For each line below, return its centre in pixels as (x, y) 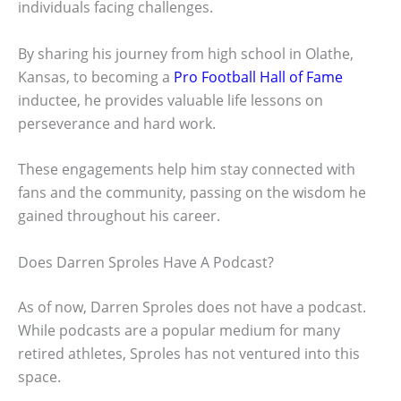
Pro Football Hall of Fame (258, 77)
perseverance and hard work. (117, 123)
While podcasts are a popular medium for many (179, 331)
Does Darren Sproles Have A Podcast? (146, 263)
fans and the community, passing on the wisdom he (192, 193)
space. (39, 377)
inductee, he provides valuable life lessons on (171, 100)
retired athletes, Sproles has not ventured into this (189, 354)
